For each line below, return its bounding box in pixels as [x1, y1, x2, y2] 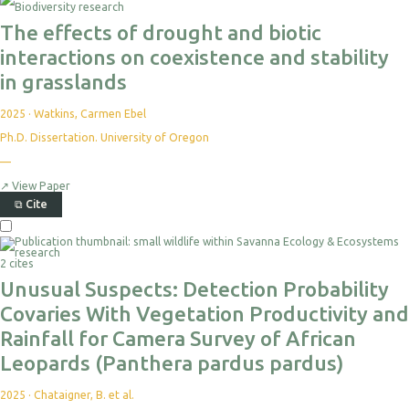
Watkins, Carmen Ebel [34, 107, 146, 120]
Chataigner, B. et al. [34, 388, 134, 401]
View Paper [9, 179, 70, 192]
